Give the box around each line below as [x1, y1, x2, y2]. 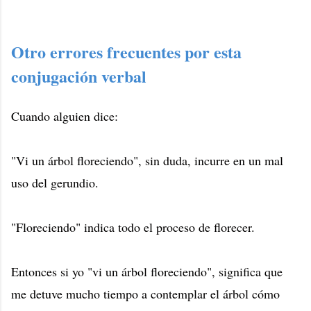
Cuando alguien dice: [11, 107, 118, 124]
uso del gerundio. [11, 174, 99, 191]
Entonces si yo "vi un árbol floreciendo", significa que [11, 262, 283, 280]
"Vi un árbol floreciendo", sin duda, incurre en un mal [11, 151, 283, 169]
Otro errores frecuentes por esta [11, 39, 242, 64]
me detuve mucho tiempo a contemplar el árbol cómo [11, 285, 280, 302]
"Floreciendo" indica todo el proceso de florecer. [11, 218, 255, 235]
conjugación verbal [11, 63, 146, 88]
